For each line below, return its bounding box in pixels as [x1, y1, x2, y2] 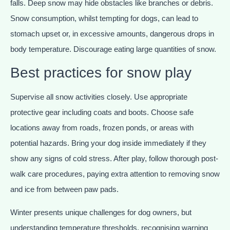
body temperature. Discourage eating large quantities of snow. [10, 44, 216, 53]
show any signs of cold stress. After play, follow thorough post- [10, 154, 218, 163]
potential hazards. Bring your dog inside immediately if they [10, 139, 206, 148]
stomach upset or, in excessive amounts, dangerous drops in [10, 29, 214, 38]
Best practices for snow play [10, 65, 191, 81]
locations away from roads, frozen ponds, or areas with [10, 123, 194, 132]
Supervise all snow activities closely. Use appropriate [10, 92, 187, 102]
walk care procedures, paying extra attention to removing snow [10, 169, 220, 179]
